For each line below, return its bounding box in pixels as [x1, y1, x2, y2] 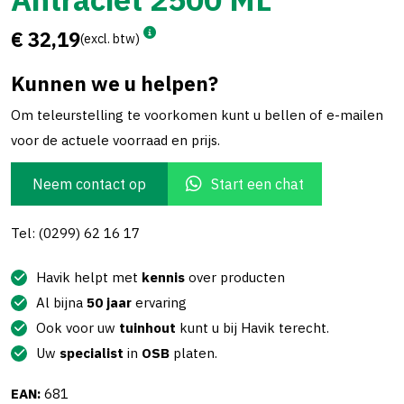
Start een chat [211, 174, 304, 193]
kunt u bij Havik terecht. [176, 318, 329, 336]
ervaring [132, 293, 187, 311]
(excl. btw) [80, 30, 140, 47]
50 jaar [87, 293, 132, 311]
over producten [185, 268, 285, 286]
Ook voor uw [36, 318, 119, 336]
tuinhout [119, 318, 176, 336]
